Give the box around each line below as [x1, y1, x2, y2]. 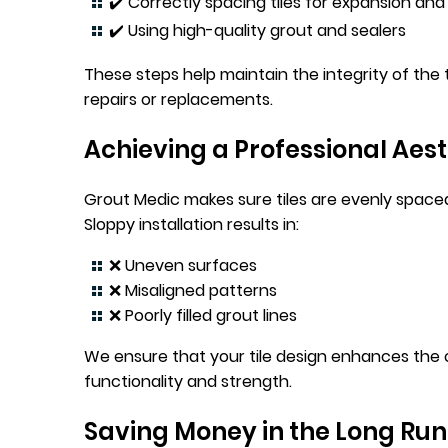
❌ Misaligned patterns [109, 278, 277, 302]
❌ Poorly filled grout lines [109, 303, 297, 327]
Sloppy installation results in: [84, 212, 299, 236]
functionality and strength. [84, 369, 292, 393]
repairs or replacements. [84, 88, 273, 111]
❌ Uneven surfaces [109, 253, 257, 277]
